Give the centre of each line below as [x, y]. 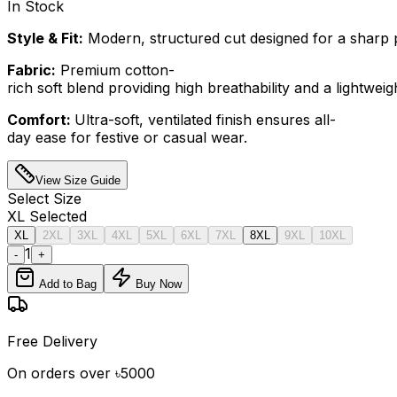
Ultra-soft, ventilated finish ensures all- [205, 119]
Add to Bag [66, 284]
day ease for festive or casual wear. [127, 137]
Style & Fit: [45, 38]
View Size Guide [78, 180]
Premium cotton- [115, 70]
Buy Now [157, 284]
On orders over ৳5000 [81, 373]
